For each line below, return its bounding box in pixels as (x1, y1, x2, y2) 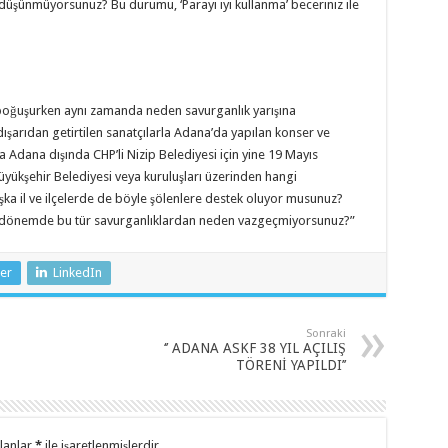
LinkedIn (52, 264, 102, 280)
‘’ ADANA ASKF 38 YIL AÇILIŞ (163, 339, 346, 356)
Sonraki (305, 326, 346, 340)
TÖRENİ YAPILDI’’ (235, 356, 346, 373)
